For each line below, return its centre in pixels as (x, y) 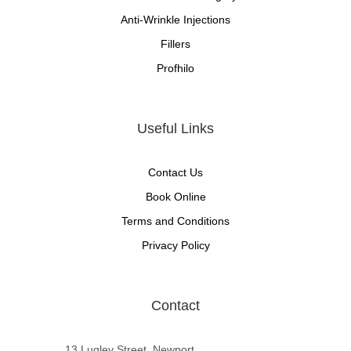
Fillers (175, 44)
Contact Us (175, 173)
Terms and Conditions (175, 221)
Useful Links (175, 129)
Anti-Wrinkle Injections (175, 20)
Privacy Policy (175, 246)
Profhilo (175, 69)
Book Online (175, 197)
